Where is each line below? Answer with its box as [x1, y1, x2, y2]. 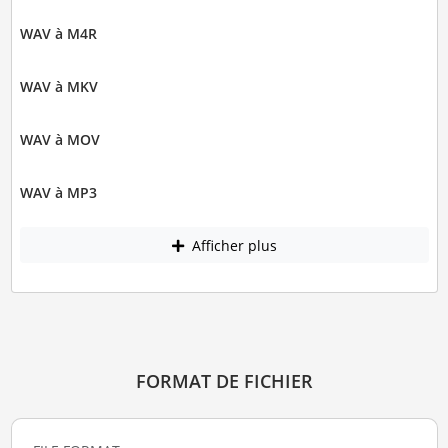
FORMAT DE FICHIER [135, 368, 313, 393]
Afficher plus [187, 235, 277, 255]
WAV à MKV [19, 77, 98, 97]
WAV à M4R [19, 24, 97, 44]
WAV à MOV [19, 130, 100, 150]
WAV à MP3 [19, 183, 97, 203]
